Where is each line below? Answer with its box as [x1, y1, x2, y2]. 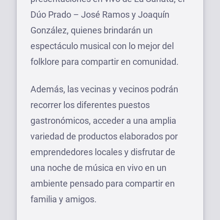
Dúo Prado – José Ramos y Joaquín [30, 9, 169, 20]
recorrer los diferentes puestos [30, 99, 150, 110]
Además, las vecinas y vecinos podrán [30, 83, 178, 94]
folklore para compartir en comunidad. [30, 56, 179, 67]
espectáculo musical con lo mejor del [30, 40, 174, 51]
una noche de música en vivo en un [30, 162, 166, 173]
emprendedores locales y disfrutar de [30, 146, 175, 157]
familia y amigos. [30, 193, 97, 204]
